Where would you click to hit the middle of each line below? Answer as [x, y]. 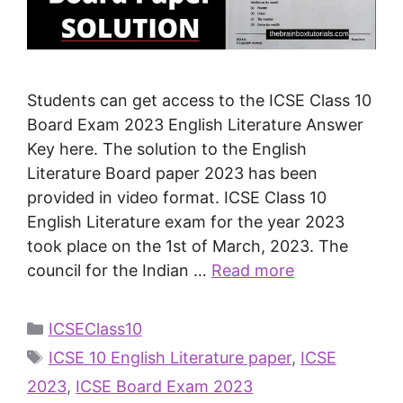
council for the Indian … [119, 270]
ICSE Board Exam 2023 [164, 386]
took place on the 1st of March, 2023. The [188, 246]
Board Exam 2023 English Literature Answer [195, 124]
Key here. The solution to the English [167, 148]
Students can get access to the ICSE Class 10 [199, 100]
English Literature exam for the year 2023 [186, 221]
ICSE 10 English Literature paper [170, 357]
